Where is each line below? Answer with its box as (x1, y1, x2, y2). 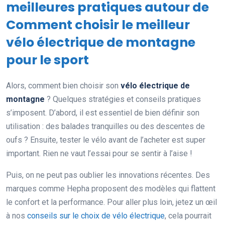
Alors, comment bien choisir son (6, 80, 121, 90)
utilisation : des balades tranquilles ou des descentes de (6, 121, 205, 131)
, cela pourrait (165, 210, 211, 220)
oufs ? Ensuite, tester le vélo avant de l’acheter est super (6, 135, 205, 145)
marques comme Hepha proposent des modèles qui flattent (6, 183, 215, 193)
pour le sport (6, 51, 89, 69)
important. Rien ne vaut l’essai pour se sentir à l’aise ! (6, 148, 192, 158)
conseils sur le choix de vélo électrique (27, 210, 165, 220)
